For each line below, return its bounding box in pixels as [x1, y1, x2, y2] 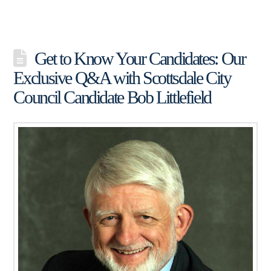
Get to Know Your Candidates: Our [34, 48, 246, 68]
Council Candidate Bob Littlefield [13, 87, 211, 107]
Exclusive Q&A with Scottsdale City [13, 67, 231, 88]
